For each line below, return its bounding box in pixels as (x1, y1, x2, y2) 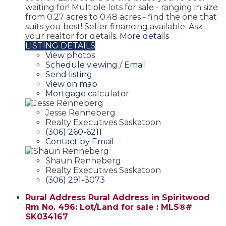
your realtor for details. (25, 31, 118, 41)
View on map (45, 79, 97, 89)
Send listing (45, 69, 92, 79)
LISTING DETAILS (25, 40, 95, 50)
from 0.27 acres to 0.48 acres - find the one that (25, 12, 217, 22)
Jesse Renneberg (45, 107, 116, 118)
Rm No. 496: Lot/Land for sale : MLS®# (25, 202, 192, 212)
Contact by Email (45, 136, 114, 146)
